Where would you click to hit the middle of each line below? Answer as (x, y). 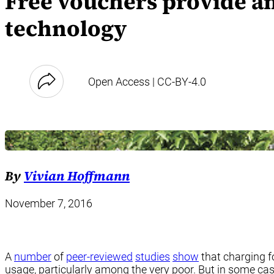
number (33, 256)
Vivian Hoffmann (77, 176)
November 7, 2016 (49, 203)
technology (66, 28)
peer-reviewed (99, 256)
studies (153, 256)
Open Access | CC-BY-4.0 (147, 81)
